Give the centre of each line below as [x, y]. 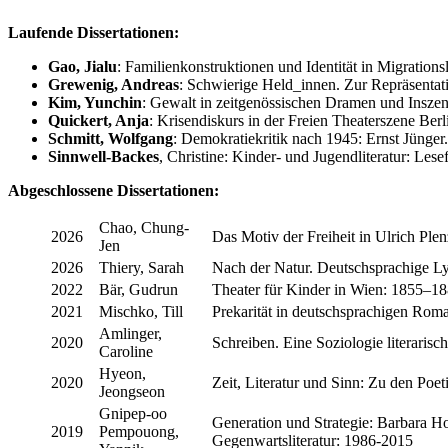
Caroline [126, 351]
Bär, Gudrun [138, 289]
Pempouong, [139, 431]
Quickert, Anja [98, 120]
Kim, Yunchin [95, 102]
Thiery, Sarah [141, 267]
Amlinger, [130, 333]
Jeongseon [132, 391]
